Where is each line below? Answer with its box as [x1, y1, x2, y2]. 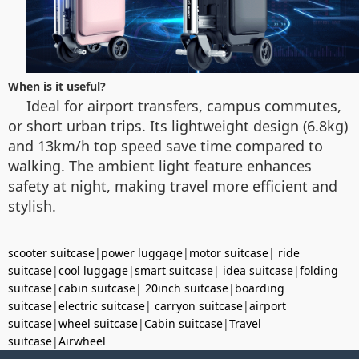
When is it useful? [8, 79, 106, 95]
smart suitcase [135, 263, 213, 279]
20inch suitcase [145, 280, 228, 296]
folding [300, 263, 338, 279]
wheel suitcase [58, 316, 138, 332]
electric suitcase [58, 298, 145, 314]
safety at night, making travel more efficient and [8, 176, 337, 196]
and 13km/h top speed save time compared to [8, 136, 323, 156]
